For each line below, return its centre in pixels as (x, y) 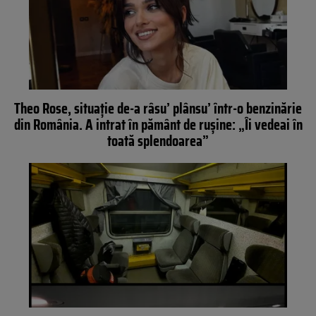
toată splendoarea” (158, 140)
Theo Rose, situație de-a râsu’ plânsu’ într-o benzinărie (158, 108)
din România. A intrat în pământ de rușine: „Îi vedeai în (158, 124)
